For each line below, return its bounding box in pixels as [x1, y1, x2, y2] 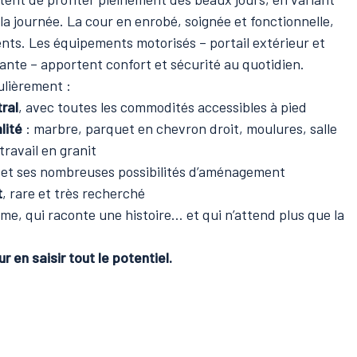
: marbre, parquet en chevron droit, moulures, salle [22, 120, 337, 137]
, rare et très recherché [2, 184, 145, 202]
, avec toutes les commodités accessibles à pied [18, 98, 307, 116]
